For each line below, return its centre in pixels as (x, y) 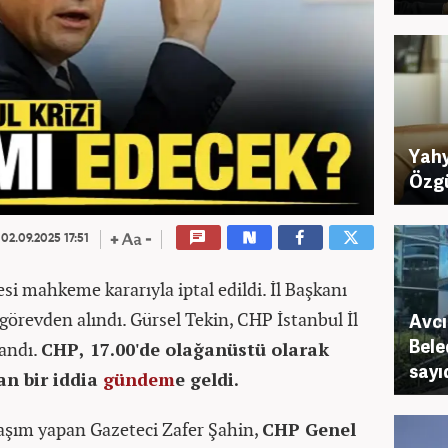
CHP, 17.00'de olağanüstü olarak (185, 349)
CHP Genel (309, 429)
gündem (139, 379)
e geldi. (207, 379)
